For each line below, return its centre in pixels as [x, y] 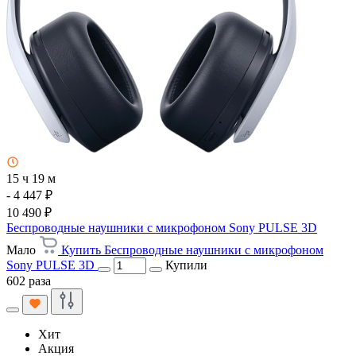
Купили [186, 265]
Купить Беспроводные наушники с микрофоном [192, 250]
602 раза [29, 281]
